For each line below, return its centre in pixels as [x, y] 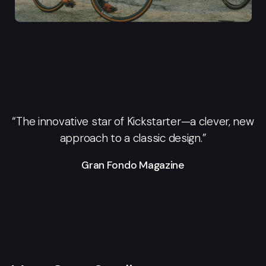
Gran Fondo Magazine [133, 165]
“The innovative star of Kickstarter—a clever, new [133, 122]
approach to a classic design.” [133, 138]
